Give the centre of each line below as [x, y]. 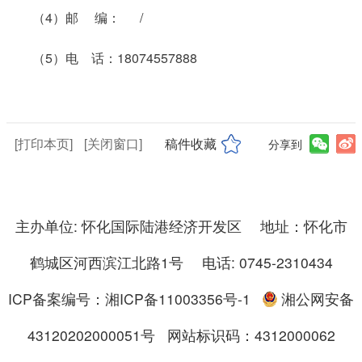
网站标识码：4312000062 [247, 335]
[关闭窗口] [113, 143]
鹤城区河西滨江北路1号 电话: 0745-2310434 [181, 262]
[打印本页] [44, 143]
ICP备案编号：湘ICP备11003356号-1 [129, 298]
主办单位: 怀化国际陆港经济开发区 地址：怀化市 [181, 225]
